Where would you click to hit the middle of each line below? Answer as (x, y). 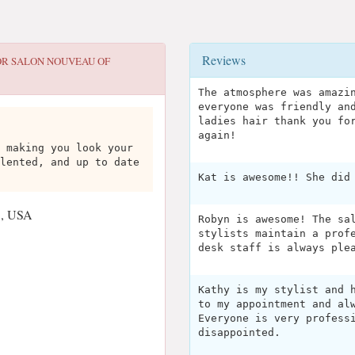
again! (217, 135)
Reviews (224, 60)
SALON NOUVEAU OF (61, 61)
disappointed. (239, 332)
